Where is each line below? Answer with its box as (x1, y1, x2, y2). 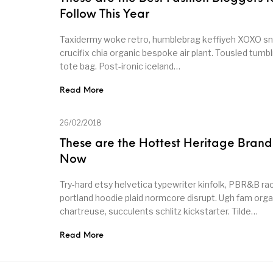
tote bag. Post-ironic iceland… (60, 61, 180, 72)
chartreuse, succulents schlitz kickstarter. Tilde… (60, 206, 258, 217)
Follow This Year (60, 9, 149, 21)
